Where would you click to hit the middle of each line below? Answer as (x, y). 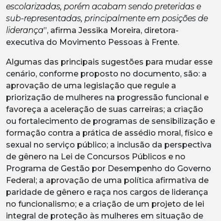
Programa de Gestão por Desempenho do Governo (109, 168)
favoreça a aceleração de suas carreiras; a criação (105, 109)
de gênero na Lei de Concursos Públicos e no (96, 156)
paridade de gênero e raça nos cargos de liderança (107, 192)
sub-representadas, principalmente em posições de (107, 18)
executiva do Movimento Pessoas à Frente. (92, 42)
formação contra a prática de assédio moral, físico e (109, 133)
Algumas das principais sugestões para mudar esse (109, 62)
